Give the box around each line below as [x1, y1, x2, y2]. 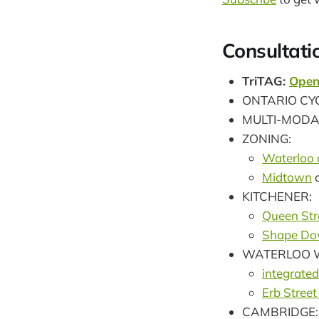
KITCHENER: [242, 189, 312, 204]
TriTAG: [242, 73, 289, 89]
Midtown [262, 169, 312, 185]
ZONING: [242, 131, 291, 147]
